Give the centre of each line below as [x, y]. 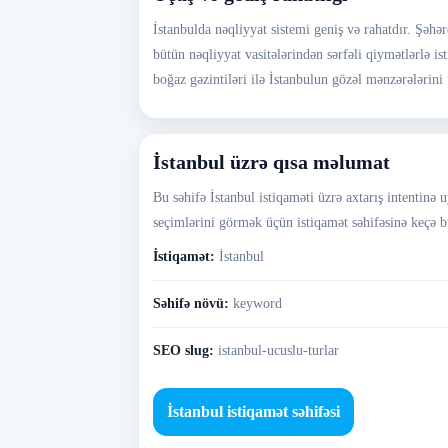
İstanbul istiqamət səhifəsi [253, 411]
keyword [257, 303]
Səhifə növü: [191, 303]
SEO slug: [183, 350]
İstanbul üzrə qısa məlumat [271, 162]
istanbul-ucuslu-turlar [278, 350]
